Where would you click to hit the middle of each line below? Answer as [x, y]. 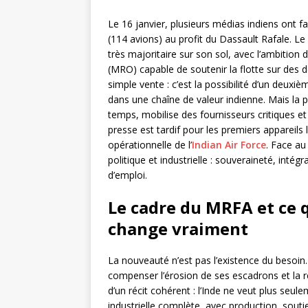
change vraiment [178, 229]
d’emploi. [128, 175]
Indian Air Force [229, 145]
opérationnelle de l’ [150, 145]
